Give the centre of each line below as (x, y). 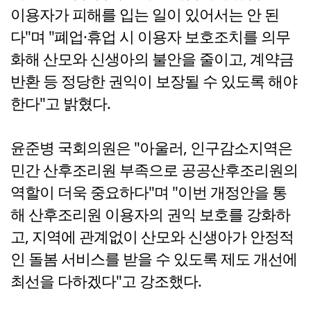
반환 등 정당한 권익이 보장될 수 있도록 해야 (154, 81)
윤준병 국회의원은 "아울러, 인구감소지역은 (151, 148)
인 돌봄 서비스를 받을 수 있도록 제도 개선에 (154, 259)
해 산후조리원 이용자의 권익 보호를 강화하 (150, 215)
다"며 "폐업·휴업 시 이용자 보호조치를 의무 (150, 37)
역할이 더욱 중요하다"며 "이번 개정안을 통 (149, 192)
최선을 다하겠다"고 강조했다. (106, 281)
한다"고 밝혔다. (60, 103)
